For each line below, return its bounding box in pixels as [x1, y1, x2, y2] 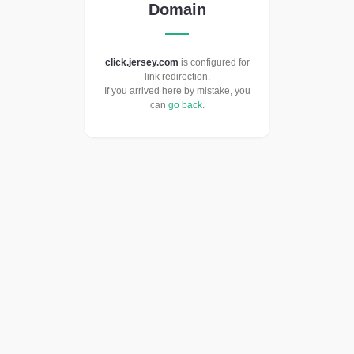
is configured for [178, 57, 250, 69]
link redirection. [144, 71, 210, 83]
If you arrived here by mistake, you [104, 85, 250, 97]
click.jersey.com [104, 57, 179, 69]
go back [168, 100, 202, 111]
